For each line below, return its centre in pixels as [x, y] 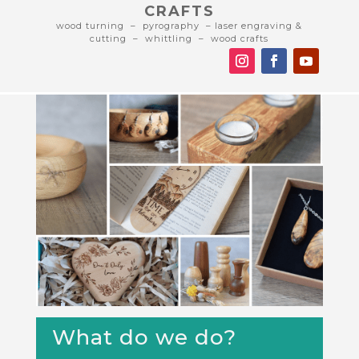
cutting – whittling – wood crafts [179, 38]
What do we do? [144, 337]
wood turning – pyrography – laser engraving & [179, 25]
